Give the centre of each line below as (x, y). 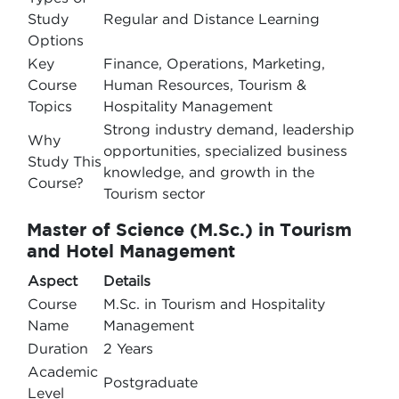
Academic (63, 371)
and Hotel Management (134, 251)
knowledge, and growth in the (209, 172)
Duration (58, 348)
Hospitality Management (188, 106)
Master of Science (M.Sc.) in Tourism (189, 229)
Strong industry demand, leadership (229, 129)
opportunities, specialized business (225, 151)
